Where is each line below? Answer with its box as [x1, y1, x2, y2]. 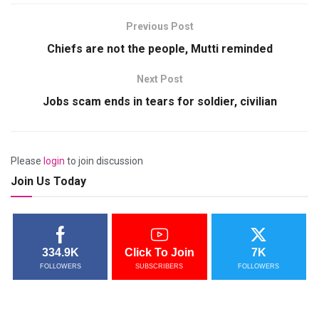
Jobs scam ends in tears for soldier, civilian [42, 94, 277, 108]
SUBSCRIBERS [135, 262, 184, 270]
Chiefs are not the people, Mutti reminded [46, 41, 273, 56]
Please [11, 155, 43, 167]
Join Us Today [11, 174, 86, 188]
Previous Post [125, 20, 194, 32]
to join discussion [65, 155, 143, 167]
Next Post [136, 73, 183, 85]
